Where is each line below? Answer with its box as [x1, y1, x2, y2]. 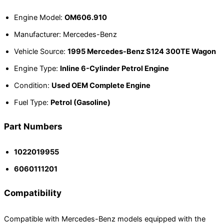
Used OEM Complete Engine [51, 80, 150, 90]
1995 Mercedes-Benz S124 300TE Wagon [67, 46, 216, 56]
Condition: [14, 80, 51, 90]
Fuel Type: [14, 97, 50, 107]
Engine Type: [14, 63, 60, 73]
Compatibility [4, 187, 61, 198]
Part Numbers [4, 120, 62, 131]
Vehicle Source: [14, 46, 67, 56]
